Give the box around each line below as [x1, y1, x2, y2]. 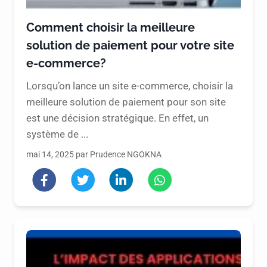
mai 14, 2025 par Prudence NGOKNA [26, 150, 162, 160]
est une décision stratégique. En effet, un [26, 112, 209, 125]
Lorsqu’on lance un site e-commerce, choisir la [26, 80, 233, 92]
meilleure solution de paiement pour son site [26, 96, 226, 108]
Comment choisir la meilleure [26, 20, 195, 35]
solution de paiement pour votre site [26, 38, 234, 53]
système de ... [26, 128, 88, 141]
